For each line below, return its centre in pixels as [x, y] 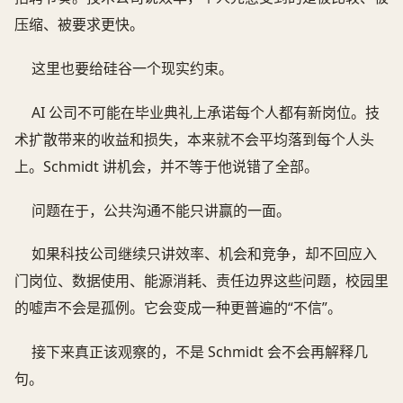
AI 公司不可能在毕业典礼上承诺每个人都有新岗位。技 [206, 112]
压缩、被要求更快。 [79, 24]
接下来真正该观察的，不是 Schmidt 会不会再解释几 [200, 352]
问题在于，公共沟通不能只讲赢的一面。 [161, 210]
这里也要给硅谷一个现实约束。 [133, 68]
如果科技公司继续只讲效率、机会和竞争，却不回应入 [205, 254]
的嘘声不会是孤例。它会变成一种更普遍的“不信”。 [178, 308]
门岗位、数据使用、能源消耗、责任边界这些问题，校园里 [201, 281]
